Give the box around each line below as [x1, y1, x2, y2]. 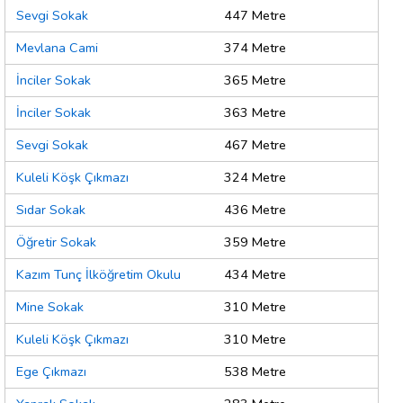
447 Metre [224, 6, 286, 25]
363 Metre [224, 103, 286, 122]
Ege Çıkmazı [16, 363, 86, 381]
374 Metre [224, 39, 286, 58]
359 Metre [224, 233, 286, 252]
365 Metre [224, 71, 286, 90]
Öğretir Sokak [16, 233, 96, 252]
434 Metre [224, 265, 286, 284]
